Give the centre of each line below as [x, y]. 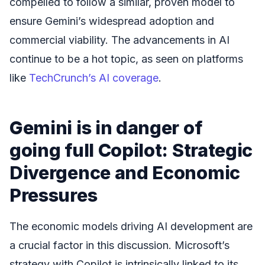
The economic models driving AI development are [131, 226]
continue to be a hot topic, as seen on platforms [126, 59]
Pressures [54, 195]
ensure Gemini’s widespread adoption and [112, 21]
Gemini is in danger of [106, 127]
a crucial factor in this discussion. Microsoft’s [119, 245]
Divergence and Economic [125, 172]
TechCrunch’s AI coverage [94, 77]
